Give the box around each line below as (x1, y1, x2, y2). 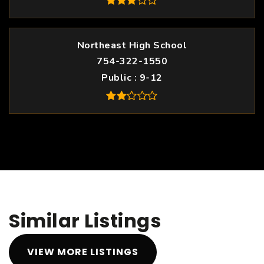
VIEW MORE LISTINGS (27, 245, 138, 259)
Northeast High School (77, 39, 187, 52)
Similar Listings (9, 207, 161, 234)
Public (101, 71, 134, 84)
